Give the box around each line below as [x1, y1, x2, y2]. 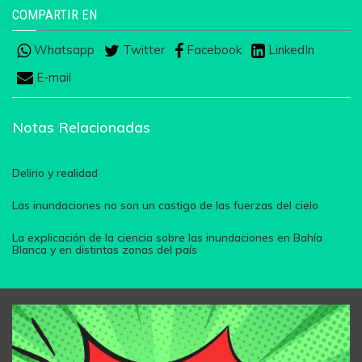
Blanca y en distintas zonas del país [12, 242, 197, 257]
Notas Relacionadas [12, 117, 150, 137]
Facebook [183, 42, 242, 58]
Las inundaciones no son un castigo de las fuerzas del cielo [12, 197, 318, 213]
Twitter [120, 42, 165, 58]
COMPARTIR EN [12, 6, 97, 23]
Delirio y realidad [12, 165, 98, 180]
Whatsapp [31, 42, 95, 58]
